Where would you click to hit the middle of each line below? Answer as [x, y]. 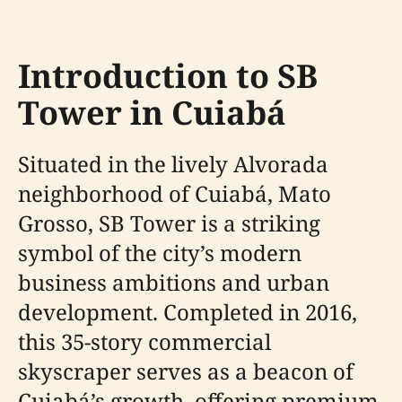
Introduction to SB [168, 76]
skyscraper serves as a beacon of [186, 371]
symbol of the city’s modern [160, 253]
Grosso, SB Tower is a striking [169, 223]
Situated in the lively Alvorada [173, 164]
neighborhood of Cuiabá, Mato [175, 193]
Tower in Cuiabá [152, 113]
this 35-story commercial [144, 341]
